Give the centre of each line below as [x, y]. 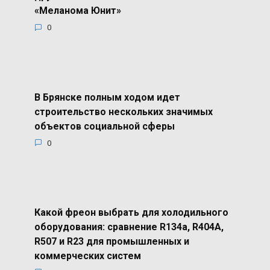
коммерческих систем [87, 256]
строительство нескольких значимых [123, 111]
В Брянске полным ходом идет [107, 97]
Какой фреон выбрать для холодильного [131, 212]
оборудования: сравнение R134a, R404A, [129, 227]
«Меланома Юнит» [77, 10]
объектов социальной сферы [104, 126]
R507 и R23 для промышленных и [111, 241]
